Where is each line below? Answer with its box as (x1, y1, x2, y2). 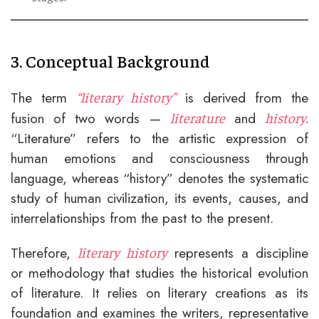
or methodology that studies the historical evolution (11, 263, 308, 283)
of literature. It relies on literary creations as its (11, 283, 308, 303)
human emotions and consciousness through (11, 148, 308, 169)
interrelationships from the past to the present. (11, 208, 273, 229)
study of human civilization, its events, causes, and (11, 188, 308, 209)
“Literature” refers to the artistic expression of (11, 128, 308, 149)
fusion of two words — (11, 108, 170, 129)
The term (11, 88, 76, 108)
